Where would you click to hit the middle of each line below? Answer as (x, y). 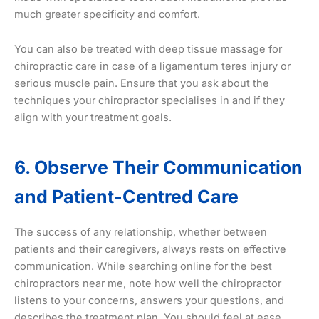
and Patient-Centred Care (126, 196)
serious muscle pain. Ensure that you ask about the (142, 84)
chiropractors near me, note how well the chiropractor (148, 284)
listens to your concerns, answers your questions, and (149, 301)
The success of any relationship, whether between (141, 232)
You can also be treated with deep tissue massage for (148, 49)
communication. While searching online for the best (143, 267)
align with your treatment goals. (93, 118)
